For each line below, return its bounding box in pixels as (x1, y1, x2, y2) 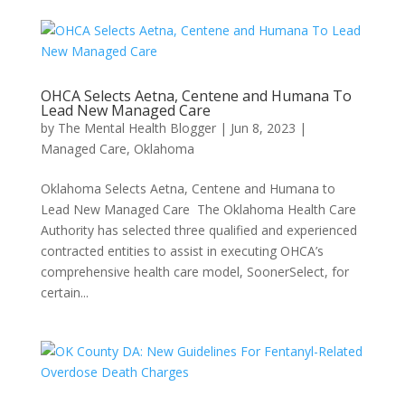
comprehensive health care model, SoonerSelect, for (40, 263, 349, 280)
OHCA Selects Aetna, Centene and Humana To (40, 86, 352, 106)
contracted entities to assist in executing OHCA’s (40, 242, 324, 259)
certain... (40, 284, 89, 301)
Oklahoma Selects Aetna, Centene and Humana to (40, 180, 335, 197)
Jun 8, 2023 (230, 119, 296, 137)
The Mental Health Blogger (57, 119, 216, 137)
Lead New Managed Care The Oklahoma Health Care (40, 201, 356, 218)
